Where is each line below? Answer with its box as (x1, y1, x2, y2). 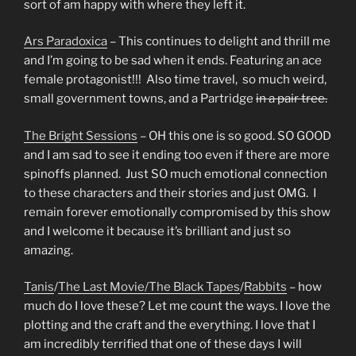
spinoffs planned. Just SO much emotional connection (24, 166, 327, 181)
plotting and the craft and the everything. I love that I (24, 318, 315, 333)
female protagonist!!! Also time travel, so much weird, (24, 72, 327, 87)
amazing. (24, 242, 73, 257)
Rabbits (244, 280, 287, 295)
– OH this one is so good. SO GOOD (137, 128, 331, 143)
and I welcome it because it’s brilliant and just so (24, 223, 291, 238)
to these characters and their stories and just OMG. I (24, 185, 316, 200)
